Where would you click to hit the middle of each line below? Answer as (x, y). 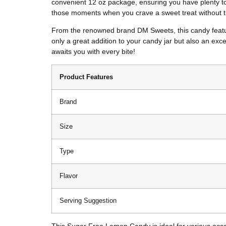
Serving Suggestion (88, 201)
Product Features (86, 77)
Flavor (69, 176)
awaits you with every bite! (93, 52)
